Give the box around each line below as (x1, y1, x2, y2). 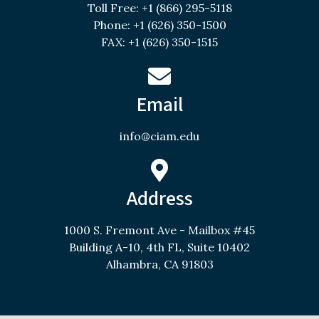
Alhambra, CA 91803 (105, 256, 214, 271)
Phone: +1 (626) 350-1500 (93, 17, 226, 32)
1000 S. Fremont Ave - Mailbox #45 (64, 222, 255, 237)
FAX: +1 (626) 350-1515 (101, 34, 218, 49)
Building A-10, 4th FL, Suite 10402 (69, 239, 250, 254)
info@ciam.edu (120, 128, 199, 143)
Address (126, 184, 193, 213)
